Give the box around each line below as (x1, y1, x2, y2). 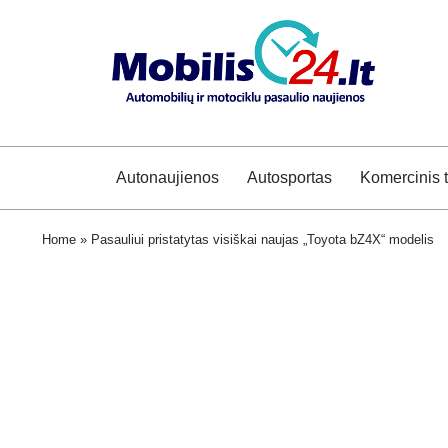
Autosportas (247, 168, 332, 186)
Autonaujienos (116, 168, 219, 186)
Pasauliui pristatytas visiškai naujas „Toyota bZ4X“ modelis (91, 231, 434, 247)
